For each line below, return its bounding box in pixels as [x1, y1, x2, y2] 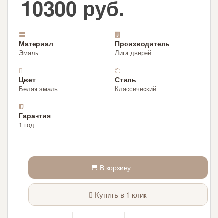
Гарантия [19, 110, 51, 120]
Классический [115, 83, 156, 93]
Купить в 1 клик [93, 189, 147, 200]
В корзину [100, 163, 131, 173]
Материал [19, 38, 54, 48]
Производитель [115, 38, 170, 48]
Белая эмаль [19, 83, 58, 93]
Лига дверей [115, 47, 151, 57]
